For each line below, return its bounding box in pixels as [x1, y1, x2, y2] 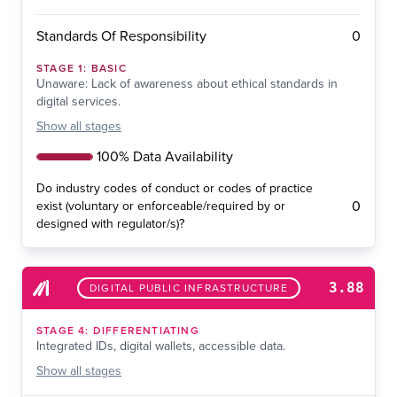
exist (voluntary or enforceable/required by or [36, 198, 285, 214]
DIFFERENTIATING [92, 324, 199, 338]
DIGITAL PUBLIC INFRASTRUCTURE [90, 282, 288, 295]
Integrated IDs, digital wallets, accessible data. [36, 339, 285, 354]
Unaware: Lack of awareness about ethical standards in [36, 76, 338, 92]
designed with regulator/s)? [36, 216, 184, 232]
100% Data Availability [97, 148, 233, 167]
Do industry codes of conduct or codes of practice [36, 181, 313, 197]
